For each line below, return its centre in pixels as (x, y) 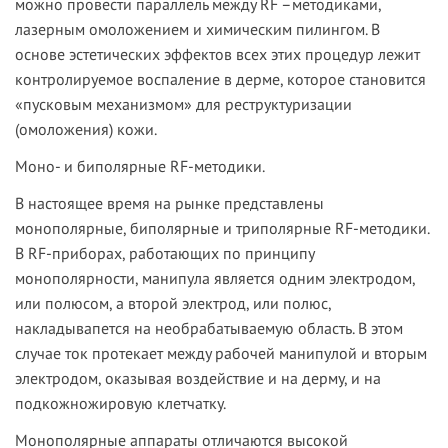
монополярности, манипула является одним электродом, (215, 278)
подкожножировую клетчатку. (120, 403)
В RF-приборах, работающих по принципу (164, 253)
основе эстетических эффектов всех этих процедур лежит (217, 54)
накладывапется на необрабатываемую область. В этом (209, 328)
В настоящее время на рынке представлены (169, 203)
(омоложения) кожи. (86, 129)
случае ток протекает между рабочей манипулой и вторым (221, 353)
